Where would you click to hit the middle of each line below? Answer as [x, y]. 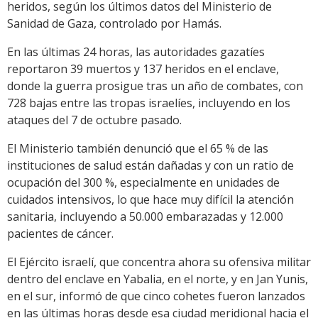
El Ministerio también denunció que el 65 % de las [138, 149]
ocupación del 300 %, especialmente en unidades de [143, 183]
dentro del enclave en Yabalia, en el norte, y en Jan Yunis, [158, 279]
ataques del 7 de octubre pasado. [94, 120]
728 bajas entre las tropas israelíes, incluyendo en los [149, 103]
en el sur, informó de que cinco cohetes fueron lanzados [156, 296]
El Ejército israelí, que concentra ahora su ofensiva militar [159, 262]
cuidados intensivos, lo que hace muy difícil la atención [150, 200]
